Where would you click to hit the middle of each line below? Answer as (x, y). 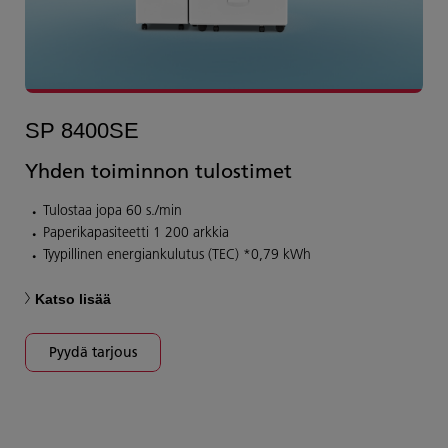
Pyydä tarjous (93, 351)
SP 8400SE (82, 130)
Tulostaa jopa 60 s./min (112, 209)
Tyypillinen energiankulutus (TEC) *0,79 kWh (177, 253)
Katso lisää (73, 298)
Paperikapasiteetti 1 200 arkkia (136, 231)
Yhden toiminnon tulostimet (158, 169)
